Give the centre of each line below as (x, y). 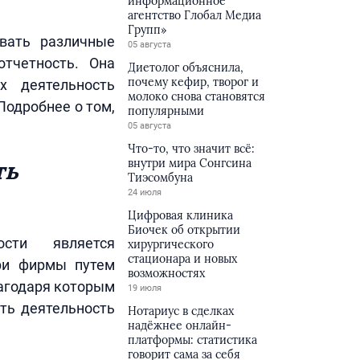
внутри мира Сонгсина (190, 163)
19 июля (145, 288)
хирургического (171, 244)
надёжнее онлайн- (180, 325)
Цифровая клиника (181, 215)
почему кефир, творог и (194, 82)
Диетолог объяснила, (186, 67)
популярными (166, 111)
